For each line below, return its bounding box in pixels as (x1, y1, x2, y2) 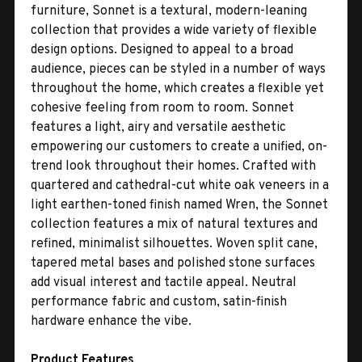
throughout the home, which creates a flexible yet (31, 80, 324, 97)
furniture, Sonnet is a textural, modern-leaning (31, 2, 307, 19)
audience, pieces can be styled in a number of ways (31, 61, 326, 78)
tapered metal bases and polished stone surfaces (31, 255, 315, 271)
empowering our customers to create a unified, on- (31, 138, 327, 155)
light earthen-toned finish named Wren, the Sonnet (31, 196, 328, 213)
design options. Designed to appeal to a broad (31, 41, 293, 58)
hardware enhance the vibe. (31, 313, 192, 330)
